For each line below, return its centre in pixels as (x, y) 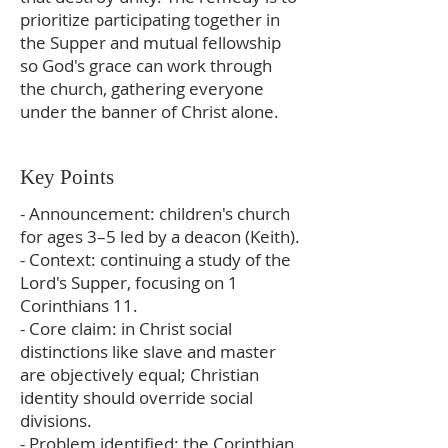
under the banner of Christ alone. (149, 111)
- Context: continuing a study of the (155, 259)
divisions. (56, 420)
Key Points (67, 177)
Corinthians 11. (79, 305)
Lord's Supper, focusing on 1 (129, 282)
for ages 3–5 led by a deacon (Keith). (160, 236)
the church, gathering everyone (142, 88)
